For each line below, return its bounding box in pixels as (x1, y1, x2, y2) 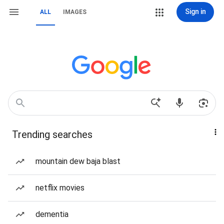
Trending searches (12, 128, 92, 140)
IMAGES (63, 8, 86, 15)
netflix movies (35, 183, 84, 192)
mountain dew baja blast (35, 156, 120, 166)
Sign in (184, 7, 206, 15)
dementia (35, 209, 68, 219)
